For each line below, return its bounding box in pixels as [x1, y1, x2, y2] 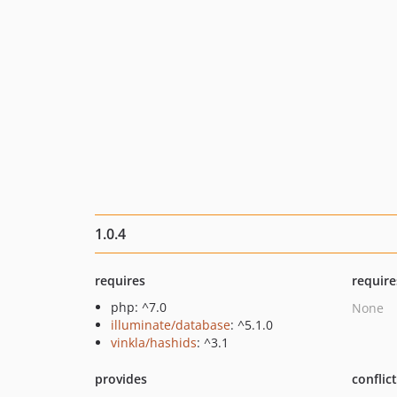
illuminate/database [111, 316, 230, 333]
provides [95, 370, 147, 387]
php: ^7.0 [111, 299, 167, 315]
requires [95, 272, 145, 289]
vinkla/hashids [111, 334, 197, 351]
